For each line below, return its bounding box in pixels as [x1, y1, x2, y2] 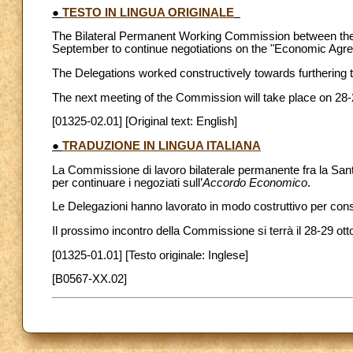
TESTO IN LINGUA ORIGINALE [62, 6, 234, 19]
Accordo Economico [203, 176, 307, 189]
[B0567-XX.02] [52, 273, 127, 286]
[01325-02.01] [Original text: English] [52, 115, 237, 128]
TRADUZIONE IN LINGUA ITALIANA [62, 139, 261, 152]
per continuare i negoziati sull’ [52, 176, 203, 189]
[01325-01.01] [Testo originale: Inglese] [52, 248, 248, 262]
